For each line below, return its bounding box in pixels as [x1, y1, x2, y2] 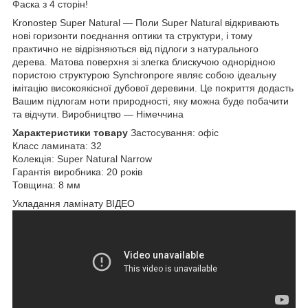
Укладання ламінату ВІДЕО [12, 197, 135, 209]
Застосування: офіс [128, 126, 219, 138]
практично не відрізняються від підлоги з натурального [12, 43, 258, 54]
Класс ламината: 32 [12, 140, 102, 151]
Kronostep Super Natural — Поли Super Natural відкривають [12, 16, 279, 28]
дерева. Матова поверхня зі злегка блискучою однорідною [12, 56, 276, 67]
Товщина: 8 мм [12, 179, 80, 190]
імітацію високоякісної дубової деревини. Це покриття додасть [12, 82, 294, 93]
